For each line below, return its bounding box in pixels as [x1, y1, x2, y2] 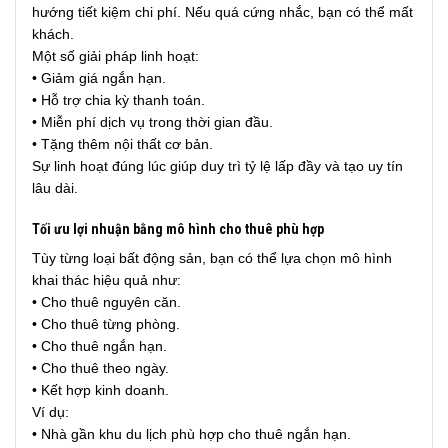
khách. [32, 26, 74, 43]
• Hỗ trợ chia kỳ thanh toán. [32, 92, 205, 109]
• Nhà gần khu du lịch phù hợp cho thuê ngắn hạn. [32, 425, 351, 442]
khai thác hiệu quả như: [32, 271, 181, 288]
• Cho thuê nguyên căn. [32, 293, 181, 310]
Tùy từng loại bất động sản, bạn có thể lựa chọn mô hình [32, 249, 392, 266]
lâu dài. [32, 180, 78, 197]
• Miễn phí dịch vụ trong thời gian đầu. [32, 114, 273, 131]
